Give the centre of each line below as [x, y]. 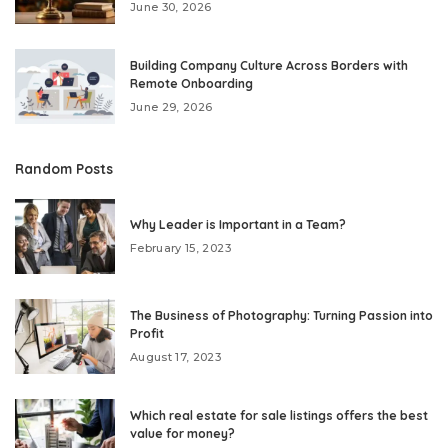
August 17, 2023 [176, 356]
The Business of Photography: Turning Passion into [281, 315]
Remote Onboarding [191, 83]
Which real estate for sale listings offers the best [279, 415]
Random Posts [64, 168]
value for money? [182, 433]
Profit [147, 333]
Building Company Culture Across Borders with [269, 65]
